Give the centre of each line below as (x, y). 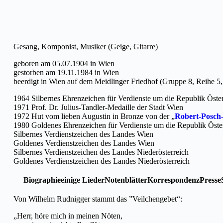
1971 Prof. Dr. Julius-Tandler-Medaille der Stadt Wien (98, 107)
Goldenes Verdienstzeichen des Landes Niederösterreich (102, 161)
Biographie (42, 180)
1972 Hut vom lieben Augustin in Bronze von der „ (94, 116)
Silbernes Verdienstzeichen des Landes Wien (83, 134)
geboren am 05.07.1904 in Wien (64, 63)
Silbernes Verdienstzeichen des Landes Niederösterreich (101, 152)
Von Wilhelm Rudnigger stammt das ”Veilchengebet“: (98, 199)
